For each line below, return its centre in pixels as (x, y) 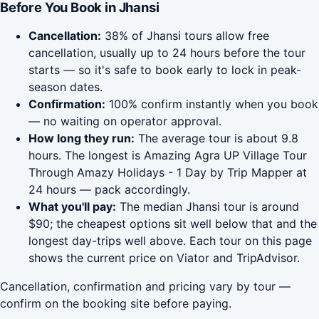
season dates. (66, 87)
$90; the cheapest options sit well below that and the (173, 224)
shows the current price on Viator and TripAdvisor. (164, 258)
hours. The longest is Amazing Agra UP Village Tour (168, 156)
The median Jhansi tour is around (208, 207)
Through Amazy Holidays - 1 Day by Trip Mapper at (168, 173)
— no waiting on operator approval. (125, 121)
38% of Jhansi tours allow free (185, 36)
